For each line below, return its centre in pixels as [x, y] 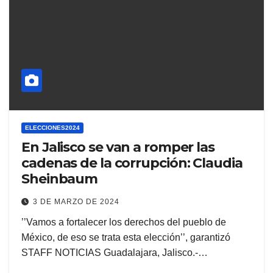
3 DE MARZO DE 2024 [76, 202]
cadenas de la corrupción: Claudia [132, 163]
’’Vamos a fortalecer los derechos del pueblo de [124, 222]
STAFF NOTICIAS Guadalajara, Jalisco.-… [115, 253]
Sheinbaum [60, 179]
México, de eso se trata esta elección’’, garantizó [126, 238]
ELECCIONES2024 [52, 128]
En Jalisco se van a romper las [118, 147]
